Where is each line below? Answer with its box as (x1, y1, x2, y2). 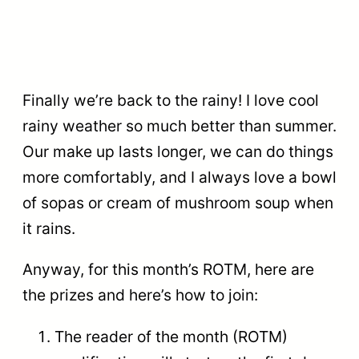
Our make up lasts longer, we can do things (22, 142, 333, 162)
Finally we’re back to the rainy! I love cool (22, 91, 319, 111)
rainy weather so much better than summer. (22, 116, 337, 136)
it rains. (22, 219, 75, 239)
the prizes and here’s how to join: (22, 285, 258, 305)
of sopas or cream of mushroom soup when (22, 193, 333, 213)
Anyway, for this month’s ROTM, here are (22, 260, 314, 280)
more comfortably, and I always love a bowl (22, 167, 337, 188)
